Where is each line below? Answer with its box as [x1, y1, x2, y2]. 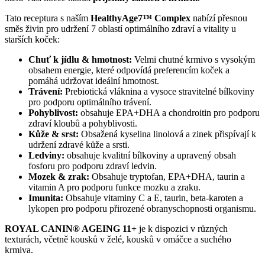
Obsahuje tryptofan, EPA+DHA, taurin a [92, 171, 245, 182]
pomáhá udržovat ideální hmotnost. [28, 75, 159, 86]
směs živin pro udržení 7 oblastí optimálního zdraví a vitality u [5, 23, 236, 34]
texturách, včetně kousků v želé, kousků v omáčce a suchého [5, 234, 231, 244]
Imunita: [28, 192, 66, 203]
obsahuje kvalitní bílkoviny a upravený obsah [67, 150, 236, 160]
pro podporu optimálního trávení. [28, 96, 151, 107]
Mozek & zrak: [28, 171, 92, 182]
